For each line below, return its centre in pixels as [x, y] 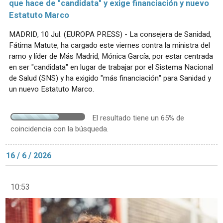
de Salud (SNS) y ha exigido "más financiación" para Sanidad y [110, 78]
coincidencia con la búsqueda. [59, 129]
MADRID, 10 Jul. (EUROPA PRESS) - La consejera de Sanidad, [110, 34]
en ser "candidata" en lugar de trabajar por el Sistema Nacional [111, 67]
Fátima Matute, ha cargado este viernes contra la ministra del [110, 45]
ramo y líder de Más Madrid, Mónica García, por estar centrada [111, 56]
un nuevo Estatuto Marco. [52, 89]
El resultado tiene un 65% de [138, 118]
